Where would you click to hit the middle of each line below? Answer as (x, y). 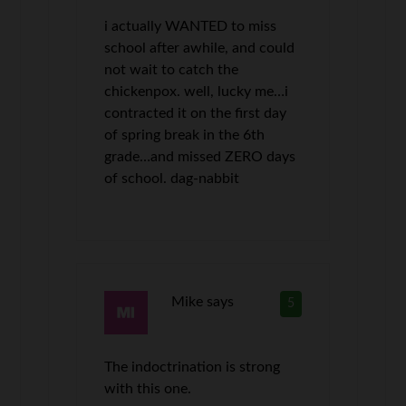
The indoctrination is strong (193, 367)
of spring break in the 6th (185, 135)
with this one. (148, 388)
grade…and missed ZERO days (200, 156)
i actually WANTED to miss (191, 26)
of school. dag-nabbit (172, 178)
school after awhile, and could (200, 48)
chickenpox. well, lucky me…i (197, 91)
